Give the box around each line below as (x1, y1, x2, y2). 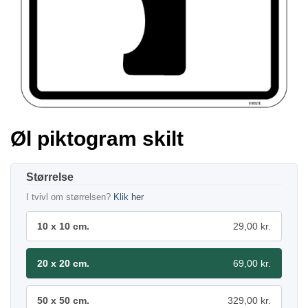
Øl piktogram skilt (10, 126, 184, 150)
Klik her (113, 191, 144, 202)
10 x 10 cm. (37, 220, 89, 232)
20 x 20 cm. (37, 257, 89, 269)
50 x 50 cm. (37, 294, 89, 306)
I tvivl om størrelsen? (26, 191, 113, 202)
